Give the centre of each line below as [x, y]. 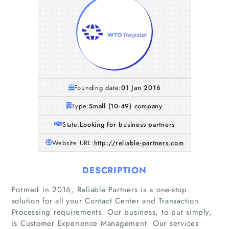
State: [71, 124]
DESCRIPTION [114, 170]
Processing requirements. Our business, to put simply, [112, 212]
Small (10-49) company [126, 106]
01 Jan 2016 [141, 87]
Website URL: [73, 143]
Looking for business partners [128, 124]
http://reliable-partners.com [139, 143]
